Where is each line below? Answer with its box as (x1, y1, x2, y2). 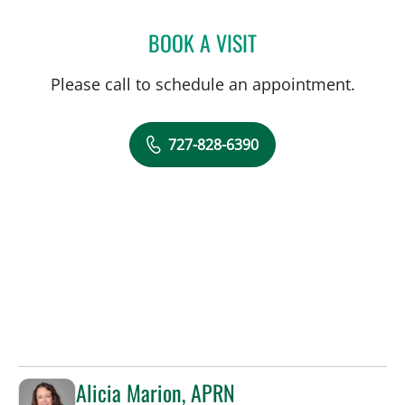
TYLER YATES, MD (256, 27, 355, 52)
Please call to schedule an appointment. (50, 72, 355, 95)
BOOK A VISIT (148, 25, 257, 59)
